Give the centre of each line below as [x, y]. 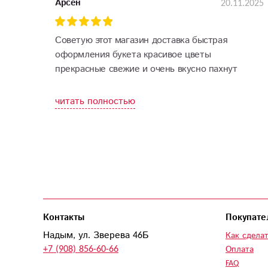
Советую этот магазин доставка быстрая [141, 40]
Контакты [64, 217]
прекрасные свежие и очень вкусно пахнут [146, 69]
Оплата [240, 249]
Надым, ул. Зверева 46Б [96, 235]
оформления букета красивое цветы [133, 54]
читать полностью [95, 101]
